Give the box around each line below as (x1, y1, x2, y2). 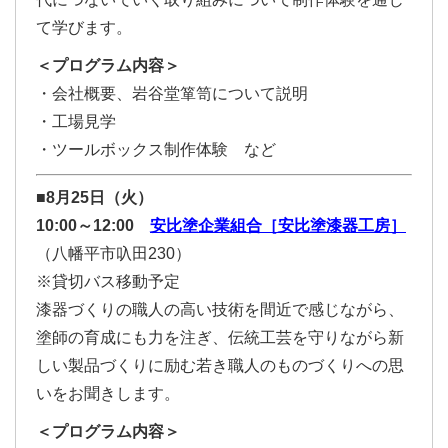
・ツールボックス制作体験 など (36, 141, 276, 158)
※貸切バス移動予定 (36, 273, 180, 290)
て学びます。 (36, 19, 132, 36)
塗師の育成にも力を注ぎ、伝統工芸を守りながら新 (36, 329, 404, 346)
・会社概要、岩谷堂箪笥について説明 (36, 85, 308, 102)
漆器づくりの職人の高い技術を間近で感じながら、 (36, 301, 404, 318)
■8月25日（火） (36, 189, 153, 206)
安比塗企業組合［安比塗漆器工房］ (150, 217, 406, 234)
